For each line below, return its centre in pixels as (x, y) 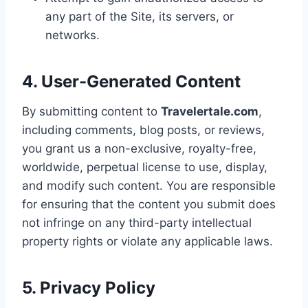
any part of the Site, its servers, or (140, 16)
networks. (73, 35)
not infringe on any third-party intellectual (137, 222)
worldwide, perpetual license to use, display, (145, 167)
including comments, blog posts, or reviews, (143, 130)
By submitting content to (91, 111)
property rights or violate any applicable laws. (147, 241)
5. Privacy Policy (89, 287)
